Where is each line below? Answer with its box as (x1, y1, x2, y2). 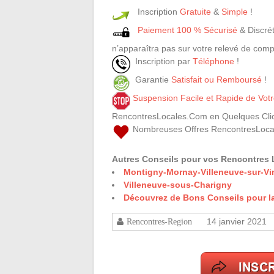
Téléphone (193, 56, 234, 66)
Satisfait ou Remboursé (171, 75, 262, 84)
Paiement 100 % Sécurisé (138, 25, 237, 35)
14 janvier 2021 (207, 217, 267, 226)
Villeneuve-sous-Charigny (124, 180, 232, 190)
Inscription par (130, 56, 193, 66)
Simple (221, 7, 248, 17)
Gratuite (180, 7, 211, 17)
